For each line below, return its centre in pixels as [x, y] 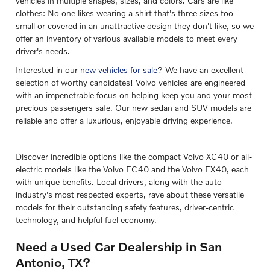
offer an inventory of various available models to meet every [127, 38]
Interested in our [48, 69]
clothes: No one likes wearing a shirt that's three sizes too [124, 13]
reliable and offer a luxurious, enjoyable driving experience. [124, 120]
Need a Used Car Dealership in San [119, 246]
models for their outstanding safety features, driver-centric [125, 207]
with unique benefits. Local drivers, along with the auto [119, 181]
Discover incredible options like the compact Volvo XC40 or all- [134, 156]
